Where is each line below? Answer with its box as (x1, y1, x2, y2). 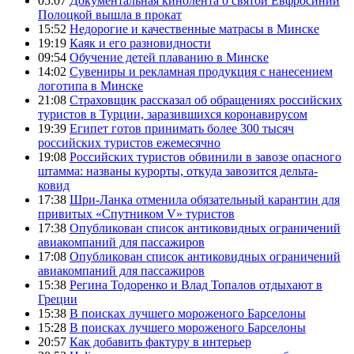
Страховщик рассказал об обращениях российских (70, 92, 342, 107)
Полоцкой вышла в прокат (38, 7, 182, 21)
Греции (38, 292, 77, 306)
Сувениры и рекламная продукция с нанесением (70, 64, 333, 78)
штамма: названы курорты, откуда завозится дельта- (38, 164, 318, 178)
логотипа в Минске (38, 78, 143, 92)
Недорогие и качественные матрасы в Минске (70, 21, 319, 36)
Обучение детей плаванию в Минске (70, 50, 269, 64)
